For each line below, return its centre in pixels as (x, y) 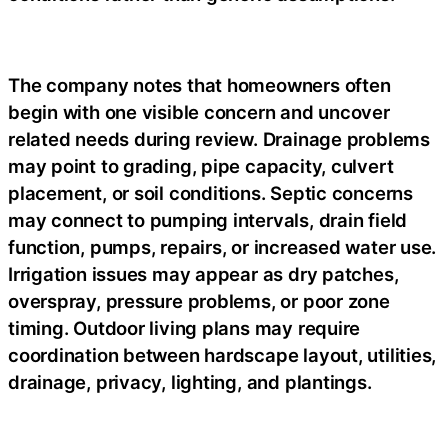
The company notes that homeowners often (199, 85)
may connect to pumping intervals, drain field (208, 220)
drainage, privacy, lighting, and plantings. (190, 382)
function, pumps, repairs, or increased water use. (222, 247)
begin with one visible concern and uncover (199, 112)
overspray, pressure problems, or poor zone (199, 301)
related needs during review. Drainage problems (219, 139)
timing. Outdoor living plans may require (184, 328)
